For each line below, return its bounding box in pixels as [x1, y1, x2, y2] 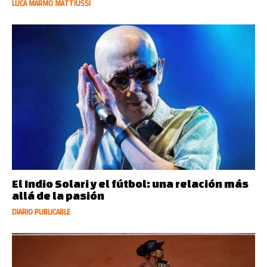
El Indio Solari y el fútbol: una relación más [12, 177, 249, 191]
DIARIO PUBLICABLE [12, 205, 70, 220]
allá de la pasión [12, 189, 104, 203]
